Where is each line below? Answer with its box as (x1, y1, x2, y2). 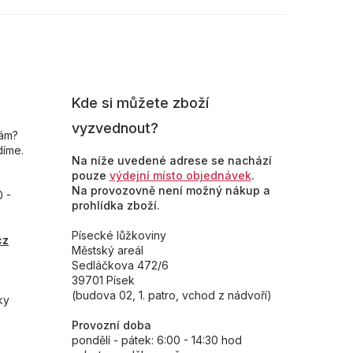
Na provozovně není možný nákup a (71, 184, 270, 198)
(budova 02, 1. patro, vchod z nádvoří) (71, 288, 272, 303)
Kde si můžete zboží (71, 95, 209, 112)
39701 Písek (71, 273, 135, 288)
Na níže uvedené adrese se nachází (71, 154, 272, 168)
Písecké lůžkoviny (71, 229, 166, 243)
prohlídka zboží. (71, 199, 160, 213)
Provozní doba (71, 318, 151, 333)
